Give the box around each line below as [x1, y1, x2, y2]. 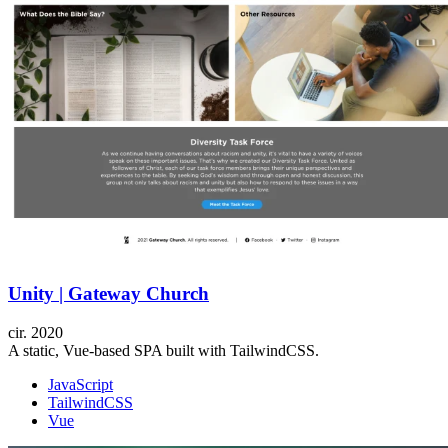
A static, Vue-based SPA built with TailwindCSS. [8, 341, 319, 359]
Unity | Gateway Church [8, 283, 209, 305]
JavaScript [48, 375, 113, 393]
